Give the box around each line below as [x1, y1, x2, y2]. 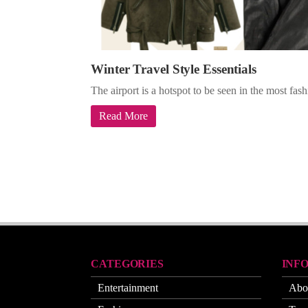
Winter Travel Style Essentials [91, 61, 256, 76]
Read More [99, 109, 148, 122]
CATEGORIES [91, 257, 164, 269]
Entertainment [98, 281, 158, 294]
